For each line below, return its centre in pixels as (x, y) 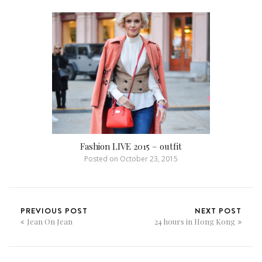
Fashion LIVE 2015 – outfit (131, 146)
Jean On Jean (50, 222)
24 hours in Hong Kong (195, 222)
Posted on (101, 159)
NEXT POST (218, 211)
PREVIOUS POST (54, 211)
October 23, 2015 (148, 159)
